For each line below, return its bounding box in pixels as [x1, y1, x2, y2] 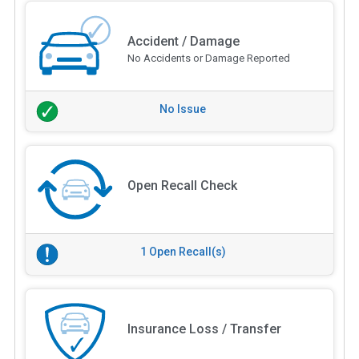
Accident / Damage [127, 33, 240, 49]
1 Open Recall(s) [139, 245, 226, 259]
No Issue [159, 102, 206, 115]
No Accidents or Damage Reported [127, 51, 290, 64]
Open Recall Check [127, 178, 237, 194]
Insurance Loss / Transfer [127, 321, 281, 337]
